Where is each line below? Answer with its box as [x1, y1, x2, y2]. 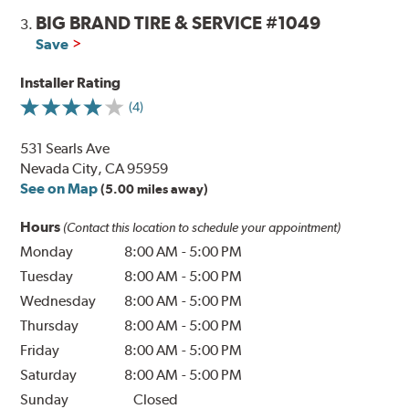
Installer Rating [20, 74, 121, 92]
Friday [20, 341, 60, 360]
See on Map [20, 180, 99, 198]
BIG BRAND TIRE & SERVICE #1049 [36, 12, 322, 35]
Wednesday [20, 292, 97, 310]
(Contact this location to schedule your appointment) [63, 220, 341, 236]
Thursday [20, 317, 79, 335]
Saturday [20, 366, 78, 384]
